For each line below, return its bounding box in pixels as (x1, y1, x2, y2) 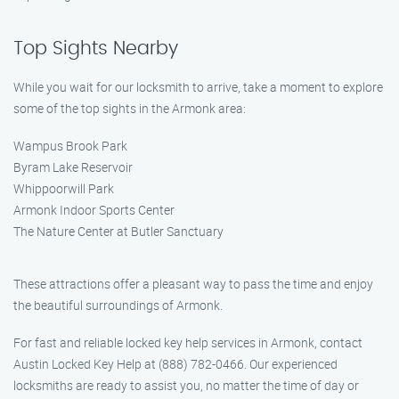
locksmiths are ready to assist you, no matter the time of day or (13, 377, 359, 394)
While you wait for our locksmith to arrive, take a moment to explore (13, 78, 383, 95)
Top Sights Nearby (13, 39, 178, 58)
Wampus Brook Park (13, 137, 127, 154)
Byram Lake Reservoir (13, 159, 133, 175)
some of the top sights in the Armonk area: (13, 100, 246, 117)
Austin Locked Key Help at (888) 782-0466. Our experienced (13, 355, 338, 372)
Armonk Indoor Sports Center (13, 201, 175, 218)
